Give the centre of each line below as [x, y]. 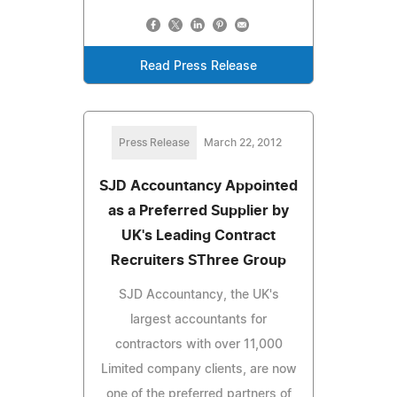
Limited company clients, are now [198, 369]
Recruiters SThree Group [198, 260]
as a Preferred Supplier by [198, 210]
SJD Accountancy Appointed [198, 186]
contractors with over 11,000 [198, 344]
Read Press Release [198, 66]
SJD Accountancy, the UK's [198, 295]
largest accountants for [198, 319]
